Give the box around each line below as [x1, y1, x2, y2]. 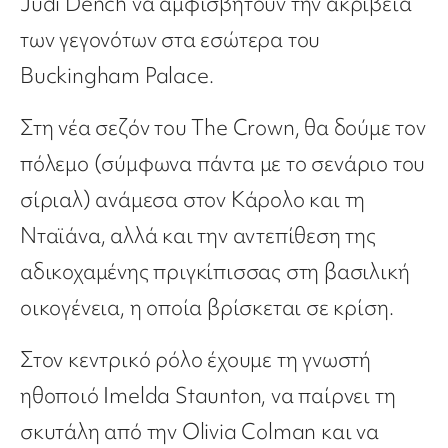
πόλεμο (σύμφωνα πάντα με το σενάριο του [20, 149, 426, 179]
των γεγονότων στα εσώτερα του [20, 25, 321, 55]
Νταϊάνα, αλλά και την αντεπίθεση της [20, 221, 376, 251]
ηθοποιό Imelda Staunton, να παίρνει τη [20, 381, 396, 411]
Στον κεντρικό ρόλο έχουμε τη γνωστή [20, 345, 371, 375]
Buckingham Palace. [20, 61, 214, 91]
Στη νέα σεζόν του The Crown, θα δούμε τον [20, 113, 426, 143]
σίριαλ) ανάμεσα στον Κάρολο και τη [20, 185, 366, 215]
